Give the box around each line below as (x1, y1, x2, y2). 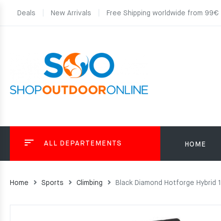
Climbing (76, 180, 103, 186)
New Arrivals (51, 10, 91, 17)
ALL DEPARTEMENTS (44, 140, 122, 147)
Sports (41, 180, 64, 186)
